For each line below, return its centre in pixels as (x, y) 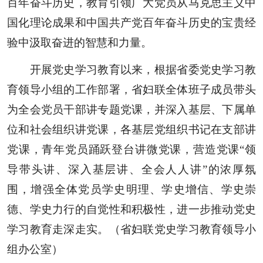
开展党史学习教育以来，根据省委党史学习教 (131, 70)
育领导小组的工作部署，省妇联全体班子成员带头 (131, 90)
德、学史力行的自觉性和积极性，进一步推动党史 (131, 210)
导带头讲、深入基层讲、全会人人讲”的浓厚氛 (131, 170)
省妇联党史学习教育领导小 (188, 230)
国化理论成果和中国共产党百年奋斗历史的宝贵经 (131, 23)
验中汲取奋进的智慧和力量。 (79, 43)
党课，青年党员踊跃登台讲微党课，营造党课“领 (131, 150)
